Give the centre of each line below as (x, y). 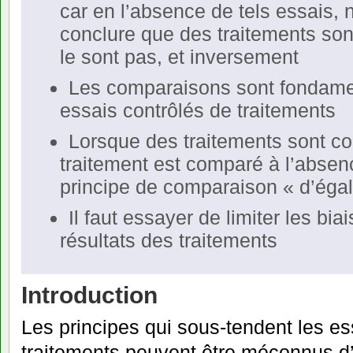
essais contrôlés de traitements (198, 110)
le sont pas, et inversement (179, 57)
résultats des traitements (169, 240)
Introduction (89, 295)
